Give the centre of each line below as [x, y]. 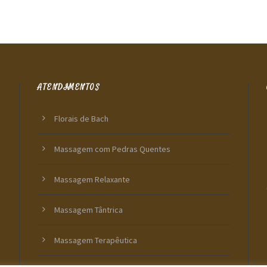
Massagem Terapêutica [96, 240]
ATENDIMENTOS [69, 87]
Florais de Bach [82, 119]
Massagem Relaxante [92, 180]
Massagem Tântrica [89, 210]
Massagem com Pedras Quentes [113, 149]
